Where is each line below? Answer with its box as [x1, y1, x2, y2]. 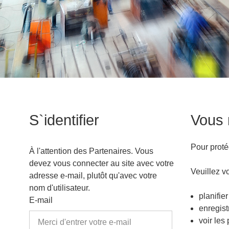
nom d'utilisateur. [29, 184, 90, 192]
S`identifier [29, 112, 99, 128]
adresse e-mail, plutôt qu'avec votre [29, 171, 157, 180]
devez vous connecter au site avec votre [29, 159, 174, 168]
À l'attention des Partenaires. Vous [29, 147, 153, 155]
